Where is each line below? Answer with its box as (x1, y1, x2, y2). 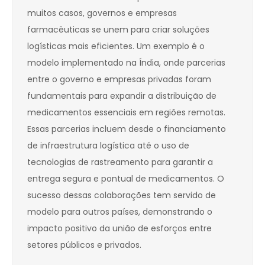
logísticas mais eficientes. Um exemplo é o (27, 40, 205, 53)
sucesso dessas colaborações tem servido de (27, 189, 216, 202)
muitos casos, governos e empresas (27, 7, 177, 20)
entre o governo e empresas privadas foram (27, 73, 211, 86)
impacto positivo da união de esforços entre (27, 222, 212, 235)
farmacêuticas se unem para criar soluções (27, 24, 209, 36)
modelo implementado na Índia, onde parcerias (27, 57, 225, 69)
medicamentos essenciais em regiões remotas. (27, 106, 225, 119)
